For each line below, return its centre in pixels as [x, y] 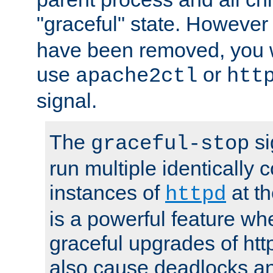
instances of [107, 193]
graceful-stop [170, 144]
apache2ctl [136, 76]
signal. [67, 101]
